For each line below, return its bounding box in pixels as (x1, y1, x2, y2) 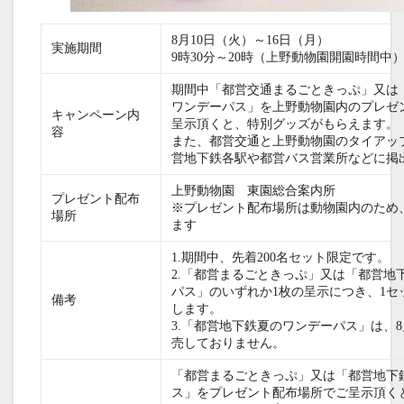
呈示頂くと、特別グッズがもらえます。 (171, 116, 399, 131)
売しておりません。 (171, 335, 286, 350)
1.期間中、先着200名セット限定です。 (171, 250, 390, 264)
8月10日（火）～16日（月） (171, 32, 330, 47)
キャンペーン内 (51, 107, 141, 122)
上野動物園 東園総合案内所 (171, 183, 336, 197)
